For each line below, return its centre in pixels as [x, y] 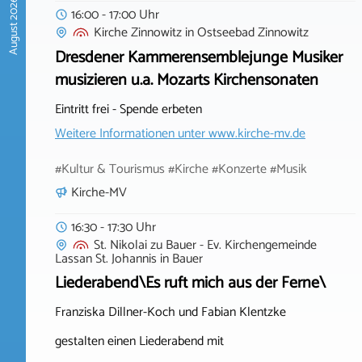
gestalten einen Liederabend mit [139, 341]
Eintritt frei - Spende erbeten [128, 109]
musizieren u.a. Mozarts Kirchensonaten [187, 80]
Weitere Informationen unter [132, 134]
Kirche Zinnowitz [138, 32]
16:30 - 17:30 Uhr [114, 227]
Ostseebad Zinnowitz [253, 32]
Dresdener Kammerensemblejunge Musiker [199, 58]
